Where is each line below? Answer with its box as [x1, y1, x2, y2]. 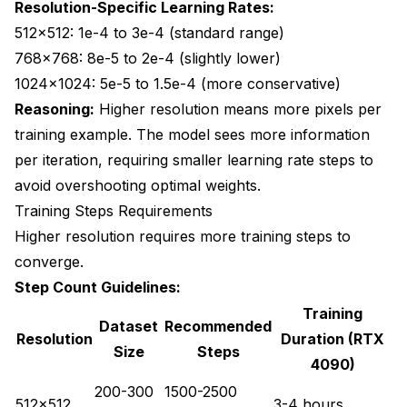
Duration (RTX [281, 329, 384, 348]
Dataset [99, 316, 158, 335]
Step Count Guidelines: [15, 277, 181, 296]
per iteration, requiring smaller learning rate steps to [15, 150, 373, 169]
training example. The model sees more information [15, 124, 370, 144]
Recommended [164, 316, 272, 335]
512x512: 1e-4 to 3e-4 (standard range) [15, 23, 284, 42]
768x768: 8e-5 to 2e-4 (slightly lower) [15, 48, 281, 67]
